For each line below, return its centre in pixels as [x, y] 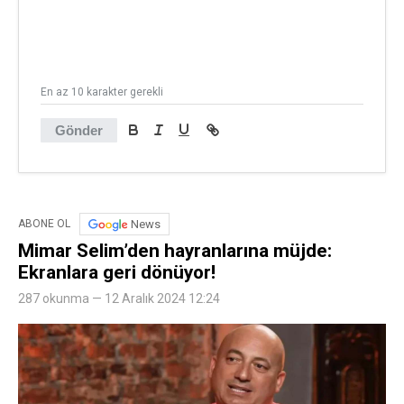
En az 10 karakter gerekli [102, 92]
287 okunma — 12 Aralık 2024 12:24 [119, 298]
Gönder [79, 130]
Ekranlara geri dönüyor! [117, 272]
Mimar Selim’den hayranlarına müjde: [175, 250]
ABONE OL [44, 224]
